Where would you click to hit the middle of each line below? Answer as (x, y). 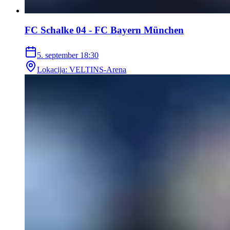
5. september (57, 55)
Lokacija (51, 69)
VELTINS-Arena (98, 69)
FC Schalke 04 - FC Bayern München (104, 30)
